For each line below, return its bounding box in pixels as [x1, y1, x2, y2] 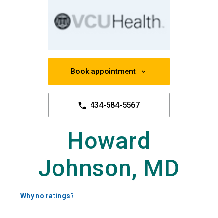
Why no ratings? [20, 192, 74, 200]
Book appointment [71, 67, 136, 76]
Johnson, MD [38, 154, 180, 182]
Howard [67, 127, 151, 155]
